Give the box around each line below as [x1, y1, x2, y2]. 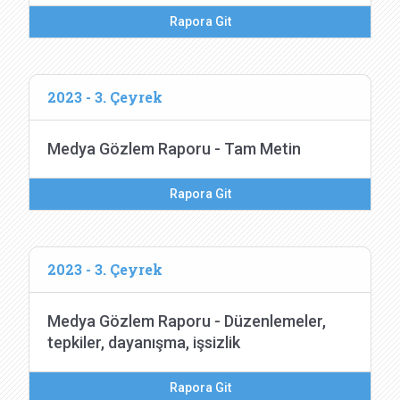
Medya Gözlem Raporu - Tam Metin [47, 139, 301, 158]
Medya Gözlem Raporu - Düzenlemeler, [47, 312, 326, 330]
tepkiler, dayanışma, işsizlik [47, 333, 240, 352]
